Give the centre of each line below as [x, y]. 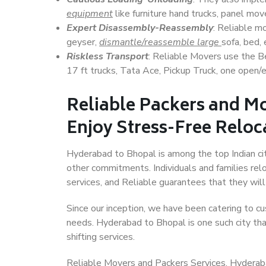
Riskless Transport [107, 56]
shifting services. [101, 237]
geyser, [83, 42]
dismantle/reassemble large [160, 42]
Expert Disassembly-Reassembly [140, 28]
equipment [90, 14]
